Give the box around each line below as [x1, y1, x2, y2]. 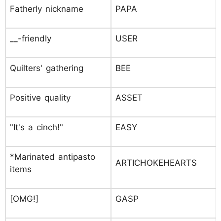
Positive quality [10, 93, 71, 103]
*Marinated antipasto [10, 152, 95, 162]
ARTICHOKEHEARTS [115, 158, 197, 168]
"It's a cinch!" [10, 122, 63, 132]
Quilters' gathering [10, 63, 83, 73]
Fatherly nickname [10, 4, 83, 14]
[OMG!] [10, 194, 38, 204]
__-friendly [10, 34, 51, 43]
